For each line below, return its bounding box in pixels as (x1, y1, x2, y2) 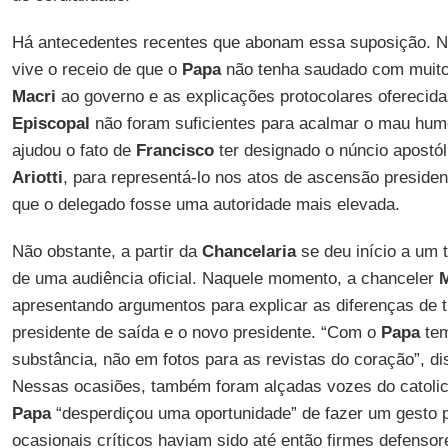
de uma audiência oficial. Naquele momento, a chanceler (11, 269, 439, 288)
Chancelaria (201, 242, 296, 261)
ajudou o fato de (11, 141, 136, 160)
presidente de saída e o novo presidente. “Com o (11, 323, 381, 342)
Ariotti (11, 168, 63, 187)
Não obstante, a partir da (11, 242, 202, 261)
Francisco (135, 141, 214, 160)
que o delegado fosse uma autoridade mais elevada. (11, 195, 400, 214)
